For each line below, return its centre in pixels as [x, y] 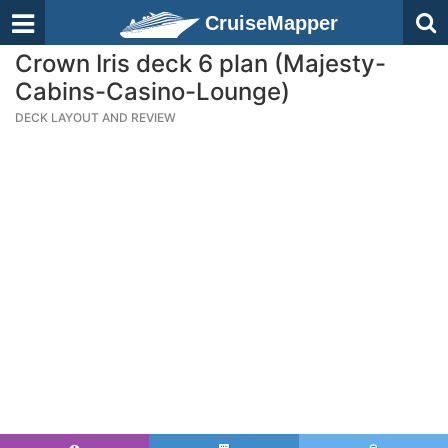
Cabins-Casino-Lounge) [152, 91]
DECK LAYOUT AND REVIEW [95, 117]
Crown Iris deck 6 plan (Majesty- [200, 63]
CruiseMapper [271, 23]
